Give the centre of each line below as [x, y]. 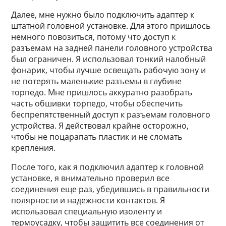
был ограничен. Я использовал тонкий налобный [109, 59]
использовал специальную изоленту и [87, 211]
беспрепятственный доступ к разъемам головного [111, 115]
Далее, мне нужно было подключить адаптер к [103, 15]
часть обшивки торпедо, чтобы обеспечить [97, 103]
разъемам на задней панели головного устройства [112, 48]
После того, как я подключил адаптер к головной [108, 167]
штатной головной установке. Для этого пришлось [111, 26]
